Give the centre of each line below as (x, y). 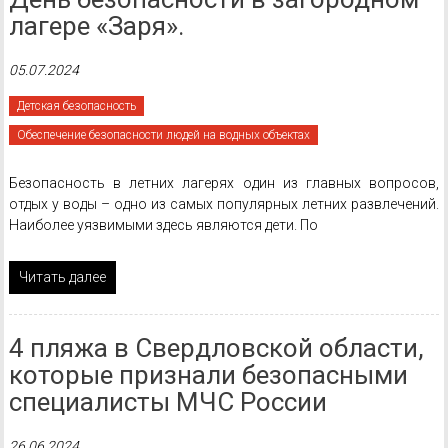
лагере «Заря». (96, 26)
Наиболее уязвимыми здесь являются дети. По (163, 225)
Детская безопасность (76, 106)
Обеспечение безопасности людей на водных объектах (163, 135)
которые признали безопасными (208, 375)
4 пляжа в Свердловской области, (216, 348)
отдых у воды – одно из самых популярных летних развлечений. (224, 204)
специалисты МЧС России (167, 402)
